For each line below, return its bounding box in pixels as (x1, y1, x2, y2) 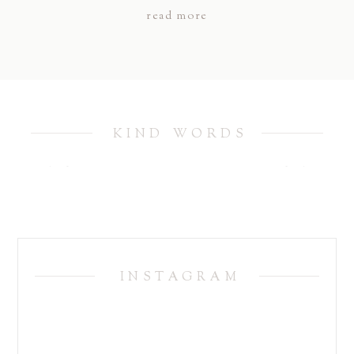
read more (145, 8, 209, 24)
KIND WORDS (112, 125, 248, 145)
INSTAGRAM (119, 269, 241, 288)
